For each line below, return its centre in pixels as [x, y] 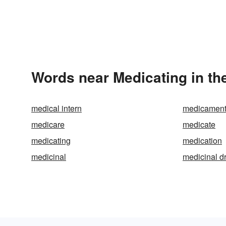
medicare [48, 124]
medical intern [56, 108]
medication [202, 140]
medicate [199, 124]
